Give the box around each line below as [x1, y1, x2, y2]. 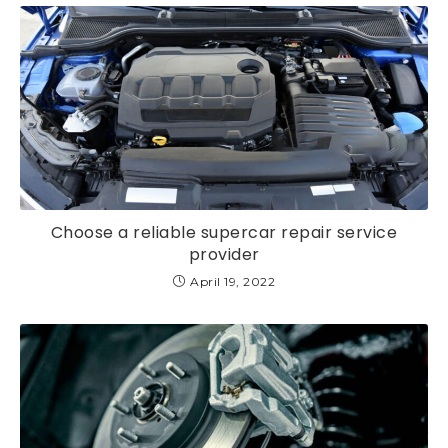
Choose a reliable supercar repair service [50, 221, 398, 245]
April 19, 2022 [190, 274, 276, 290]
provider [188, 243, 260, 267]
